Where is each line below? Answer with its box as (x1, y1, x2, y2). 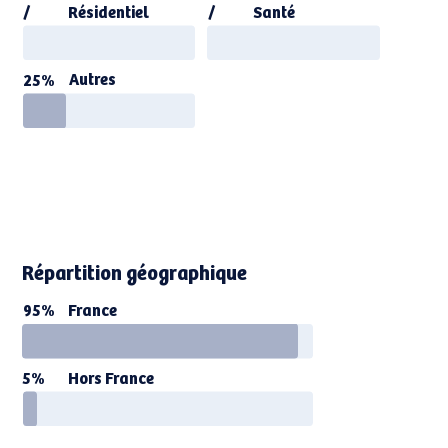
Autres (69, 66, 117, 91)
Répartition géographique (22, 256, 248, 287)
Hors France (67, 364, 154, 389)
